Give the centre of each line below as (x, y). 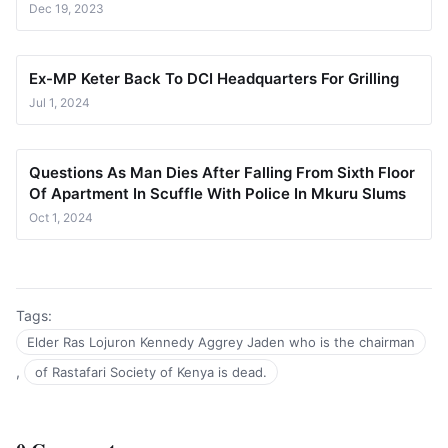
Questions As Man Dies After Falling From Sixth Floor (222, 172)
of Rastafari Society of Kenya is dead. (151, 372)
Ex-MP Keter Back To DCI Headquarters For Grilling (214, 78)
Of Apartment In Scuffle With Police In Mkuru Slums (217, 193)
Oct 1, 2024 (61, 217)
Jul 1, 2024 (59, 102)
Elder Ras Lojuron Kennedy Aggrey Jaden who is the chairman (221, 342)
